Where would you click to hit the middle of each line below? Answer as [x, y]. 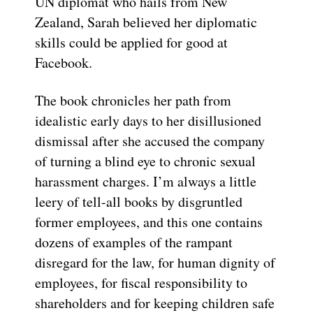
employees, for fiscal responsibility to [141, 283]
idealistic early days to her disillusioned [148, 121]
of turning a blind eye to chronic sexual [145, 161]
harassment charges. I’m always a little [146, 182]
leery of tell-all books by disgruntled [139, 202]
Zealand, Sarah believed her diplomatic [146, 22]
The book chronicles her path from [133, 101]
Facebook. [64, 63]
